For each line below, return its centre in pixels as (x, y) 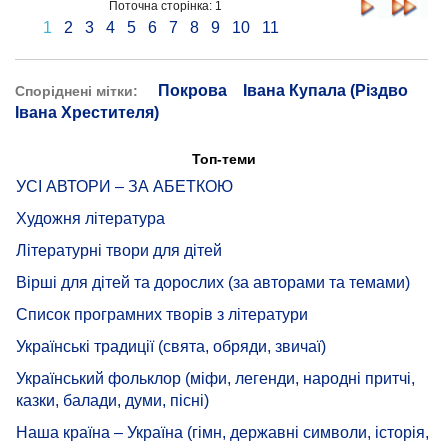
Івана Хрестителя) (87, 112)
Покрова (192, 90)
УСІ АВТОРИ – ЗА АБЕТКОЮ (124, 186)
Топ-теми (224, 158)
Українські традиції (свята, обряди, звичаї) (171, 346)
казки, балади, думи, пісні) (112, 400)
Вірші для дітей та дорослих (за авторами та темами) (213, 282)
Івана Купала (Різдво (325, 90)
